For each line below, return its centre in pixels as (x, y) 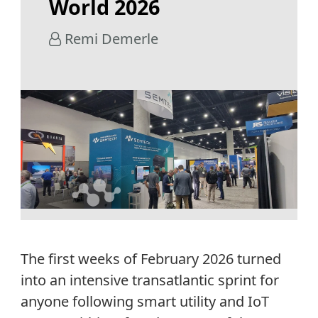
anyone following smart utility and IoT (144, 301)
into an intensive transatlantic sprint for (149, 280)
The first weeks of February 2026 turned (150, 258)
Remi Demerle (109, 38)
